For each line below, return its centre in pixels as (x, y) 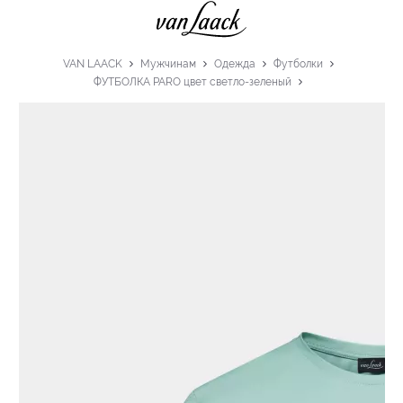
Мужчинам (168, 63)
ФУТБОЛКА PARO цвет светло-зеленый (193, 81)
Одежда (234, 63)
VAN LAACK (92, 63)
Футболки (298, 63)
